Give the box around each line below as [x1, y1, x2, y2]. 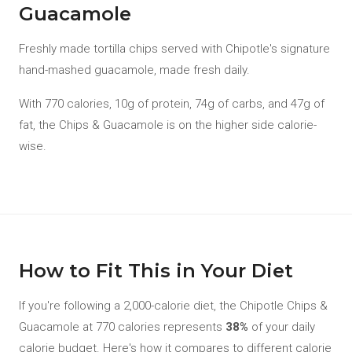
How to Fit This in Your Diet [19, 259, 293, 282]
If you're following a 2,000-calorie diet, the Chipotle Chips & [19, 299, 328, 313]
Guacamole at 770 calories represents [19, 320, 225, 334]
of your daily [248, 320, 315, 334]
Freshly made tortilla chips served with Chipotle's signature [19, 42, 330, 56]
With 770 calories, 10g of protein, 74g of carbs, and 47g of [19, 97, 324, 111]
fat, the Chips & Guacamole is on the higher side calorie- [19, 118, 317, 132]
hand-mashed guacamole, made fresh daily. [19, 63, 250, 77]
